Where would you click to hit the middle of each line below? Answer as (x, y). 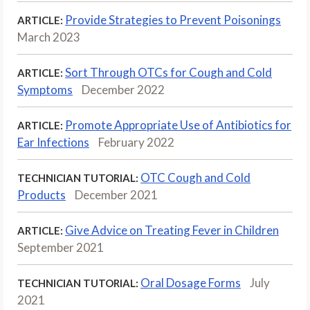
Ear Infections (53, 142)
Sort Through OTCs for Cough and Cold (168, 72)
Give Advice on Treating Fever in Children (172, 230)
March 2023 (49, 37)
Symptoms (45, 89)
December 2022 (123, 89)
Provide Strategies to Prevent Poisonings (173, 19)
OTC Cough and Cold (195, 177)
